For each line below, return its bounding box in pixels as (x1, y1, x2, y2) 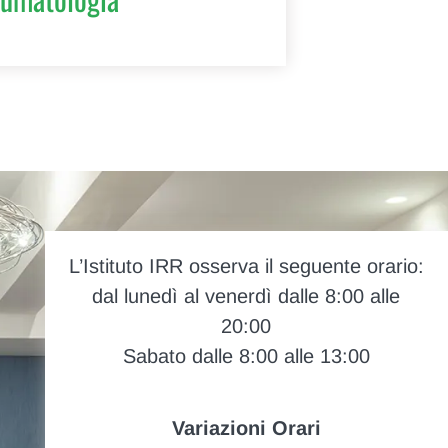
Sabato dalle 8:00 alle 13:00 (122, 345, 370, 368)
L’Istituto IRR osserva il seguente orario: (68, 255, 424, 278)
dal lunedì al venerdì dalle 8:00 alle (92, 285, 401, 308)
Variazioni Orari (171, 417, 321, 440)
